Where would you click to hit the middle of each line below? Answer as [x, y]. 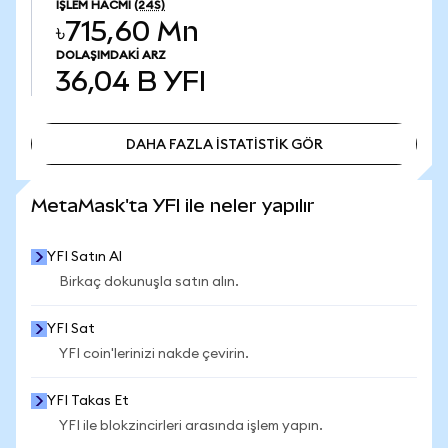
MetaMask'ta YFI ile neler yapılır [173, 205]
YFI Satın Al [84, 257]
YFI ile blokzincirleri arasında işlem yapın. [191, 426]
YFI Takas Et [88, 401]
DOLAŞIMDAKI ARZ [111, 55]
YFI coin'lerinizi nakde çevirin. [154, 354]
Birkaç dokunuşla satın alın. [149, 282]
